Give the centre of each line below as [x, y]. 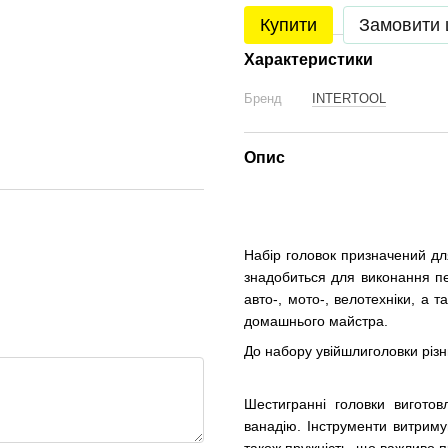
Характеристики [308, 59]
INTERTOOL [349, 98]
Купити [288, 25]
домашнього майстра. [316, 320]
